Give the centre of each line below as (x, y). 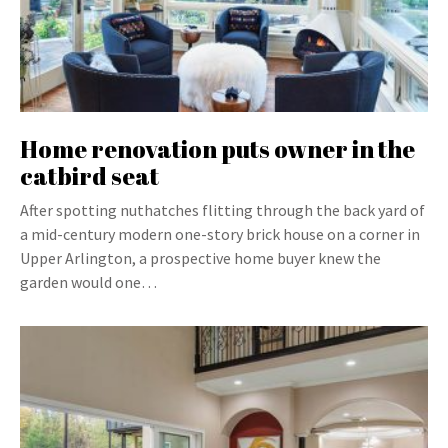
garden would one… (88, 282)
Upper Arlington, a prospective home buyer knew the (200, 258)
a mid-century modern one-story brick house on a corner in (220, 234)
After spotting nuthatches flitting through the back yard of (222, 210)
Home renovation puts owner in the (217, 149)
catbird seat (89, 176)
